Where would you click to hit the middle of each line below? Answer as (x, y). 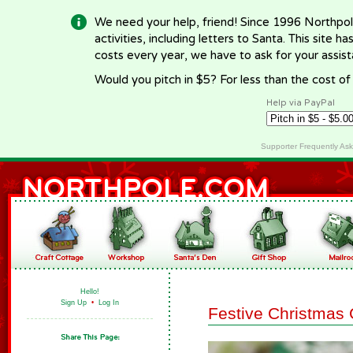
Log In (109, 303)
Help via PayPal (301, 103)
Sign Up (74, 303)
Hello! (90, 292)
